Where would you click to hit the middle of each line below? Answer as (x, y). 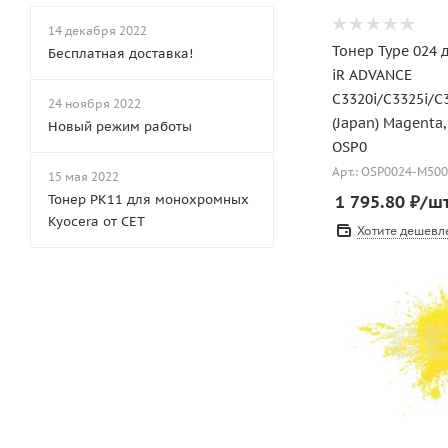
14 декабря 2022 (97, 30)
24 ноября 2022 (94, 103)
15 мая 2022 (83, 176)
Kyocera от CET (96, 221)
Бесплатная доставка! (120, 53)
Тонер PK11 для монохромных (148, 199)
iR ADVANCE (372, 74)
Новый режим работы (120, 126)
